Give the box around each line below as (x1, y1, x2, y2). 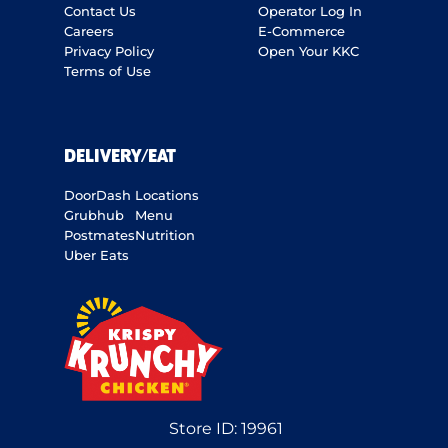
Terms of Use (64, 63, 151, 80)
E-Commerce (257, 23, 345, 40)
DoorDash (64, 187, 131, 204)
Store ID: (168, 419, 241, 439)
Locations (135, 187, 199, 204)
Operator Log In (257, 3, 362, 20)
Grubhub (64, 207, 124, 224)
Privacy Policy (64, 43, 154, 60)
